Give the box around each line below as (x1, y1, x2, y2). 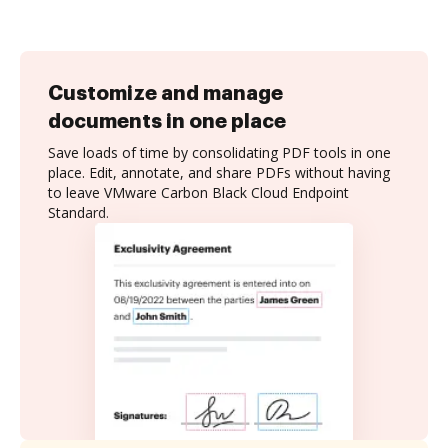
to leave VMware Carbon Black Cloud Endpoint (48, 183, 349, 202)
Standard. (48, 203, 109, 222)
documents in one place (48, 111, 286, 131)
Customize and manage (48, 83, 283, 103)
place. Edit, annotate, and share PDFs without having (48, 163, 390, 182)
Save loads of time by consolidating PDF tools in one (48, 143, 391, 162)
